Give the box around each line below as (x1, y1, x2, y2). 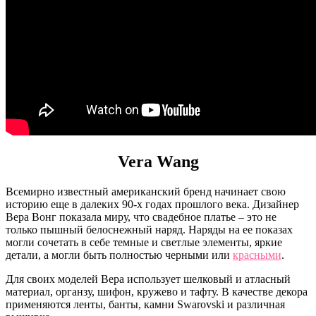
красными (233, 249, 281, 262)
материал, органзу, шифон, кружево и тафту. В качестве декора (6, 286, 308, 298)
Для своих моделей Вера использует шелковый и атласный (6, 273, 291, 286)
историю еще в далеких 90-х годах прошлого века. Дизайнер (6, 198, 299, 211)
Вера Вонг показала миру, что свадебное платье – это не (6, 211, 276, 224)
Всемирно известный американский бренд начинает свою (6, 186, 286, 198)
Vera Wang (117, 152, 199, 171)
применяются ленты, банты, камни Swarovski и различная (6, 298, 285, 311)
